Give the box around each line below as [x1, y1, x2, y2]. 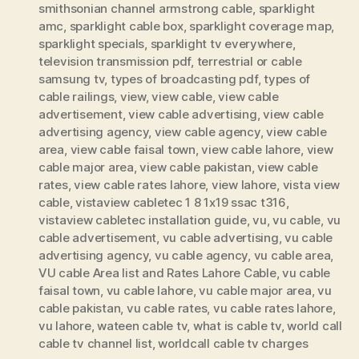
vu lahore [38, 318, 91, 334]
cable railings [38, 89, 115, 105]
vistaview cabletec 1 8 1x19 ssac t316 [75, 195, 286, 211]
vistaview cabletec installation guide [38, 212, 247, 228]
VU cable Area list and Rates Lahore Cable [38, 265, 276, 281]
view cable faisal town [70, 142, 196, 158]
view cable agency [154, 124, 260, 140]
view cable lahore [201, 142, 301, 158]
